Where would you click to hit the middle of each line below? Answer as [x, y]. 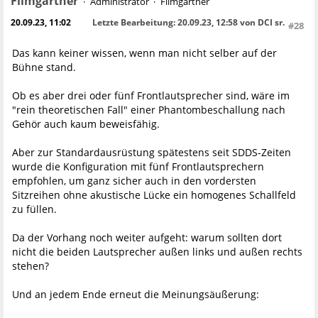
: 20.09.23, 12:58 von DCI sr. [229, 22]
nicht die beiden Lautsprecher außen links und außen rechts [157, 252]
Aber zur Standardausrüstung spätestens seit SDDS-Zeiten [152, 153]
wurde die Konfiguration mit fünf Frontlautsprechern [138, 167]
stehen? [31, 266]
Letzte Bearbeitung [133, 22]
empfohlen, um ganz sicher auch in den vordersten [134, 181]
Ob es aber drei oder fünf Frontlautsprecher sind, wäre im [151, 96]
